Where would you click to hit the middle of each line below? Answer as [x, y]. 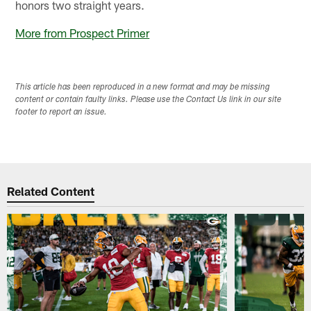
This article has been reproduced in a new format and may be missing [143, 88]
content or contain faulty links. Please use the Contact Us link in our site [149, 100]
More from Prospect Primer [83, 32]
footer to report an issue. [61, 113]
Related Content [51, 191]
